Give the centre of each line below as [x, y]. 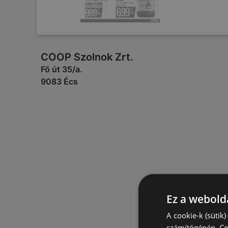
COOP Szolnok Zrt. [87, 57]
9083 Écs [59, 81]
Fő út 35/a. [62, 69]
